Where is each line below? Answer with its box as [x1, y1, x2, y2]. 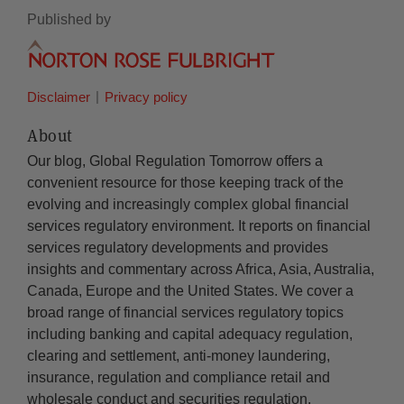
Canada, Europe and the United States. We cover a [27, 283, 353, 299]
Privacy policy [105, 88, 188, 105]
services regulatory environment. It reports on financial [27, 218, 371, 234]
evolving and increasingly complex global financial [27, 197, 349, 213]
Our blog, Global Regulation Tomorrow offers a [27, 153, 323, 170]
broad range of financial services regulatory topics [27, 305, 344, 321]
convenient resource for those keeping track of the [27, 175, 344, 191]
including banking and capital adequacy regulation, [27, 326, 353, 343]
